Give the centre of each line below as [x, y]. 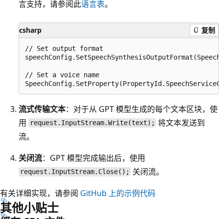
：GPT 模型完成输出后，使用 [94, 158]
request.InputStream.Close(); [75, 172]
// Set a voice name [62, 75]
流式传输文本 [42, 109]
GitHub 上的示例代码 [118, 193]
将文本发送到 [181, 122]
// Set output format [64, 48]
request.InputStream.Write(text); [92, 123]
